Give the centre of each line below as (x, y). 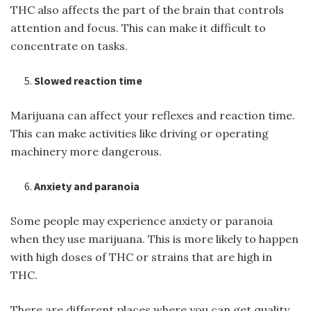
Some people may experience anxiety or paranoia (142, 221)
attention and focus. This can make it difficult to (138, 28)
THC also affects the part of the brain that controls (147, 10)
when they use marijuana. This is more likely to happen (154, 239)
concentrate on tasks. (69, 46)
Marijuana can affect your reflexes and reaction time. (153, 116)
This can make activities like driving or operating (140, 134)
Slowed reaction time (89, 81)
